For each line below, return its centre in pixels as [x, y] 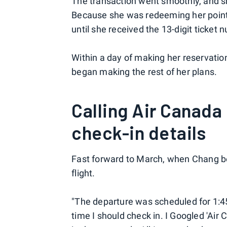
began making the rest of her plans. [144, 72]
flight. [83, 173]
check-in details [139, 133]
